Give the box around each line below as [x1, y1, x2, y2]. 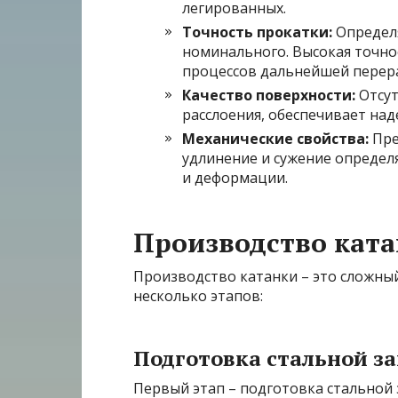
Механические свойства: [182, 129, 369, 149]
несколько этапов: [133, 286, 263, 306]
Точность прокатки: [182, 22, 332, 43]
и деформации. [182, 168, 288, 188]
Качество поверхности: [182, 85, 355, 106]
